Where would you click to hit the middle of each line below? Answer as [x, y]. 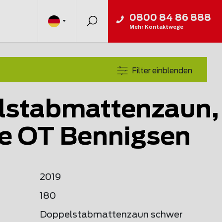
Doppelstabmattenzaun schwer [111, 215]
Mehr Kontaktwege [156, 27]
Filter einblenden [162, 71]
